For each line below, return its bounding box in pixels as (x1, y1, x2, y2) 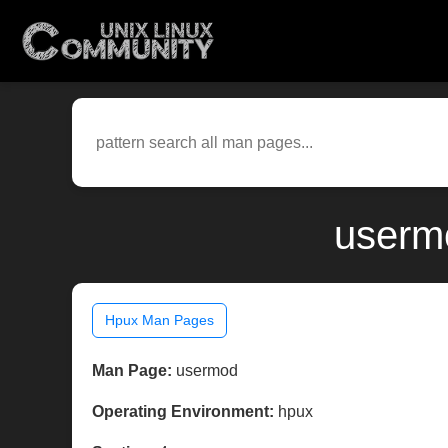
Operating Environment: (92, 403, 274, 421)
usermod (172, 362, 238, 380)
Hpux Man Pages (105, 312, 214, 329)
